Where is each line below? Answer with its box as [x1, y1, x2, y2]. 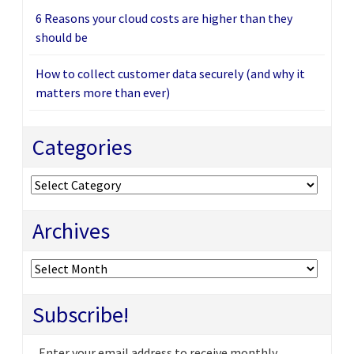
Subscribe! [32, 299, 129, 329]
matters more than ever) [36, 84, 170, 100]
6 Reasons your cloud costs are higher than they [36, 9, 292, 26]
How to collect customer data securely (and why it [36, 65, 305, 81]
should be [36, 28, 88, 45]
